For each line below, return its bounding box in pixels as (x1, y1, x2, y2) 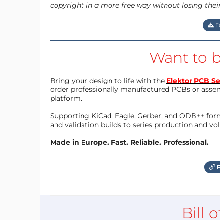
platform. (50, 93, 82, 103)
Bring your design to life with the (50, 76, 166, 85)
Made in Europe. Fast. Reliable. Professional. (50, 137, 209, 147)
